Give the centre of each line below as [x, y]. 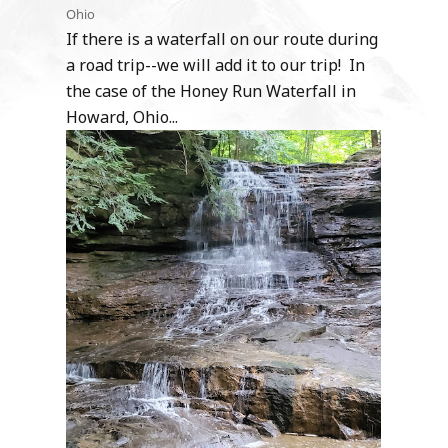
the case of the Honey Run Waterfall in [211, 91]
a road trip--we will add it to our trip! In [216, 65]
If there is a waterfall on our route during [222, 39]
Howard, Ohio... [122, 117]
